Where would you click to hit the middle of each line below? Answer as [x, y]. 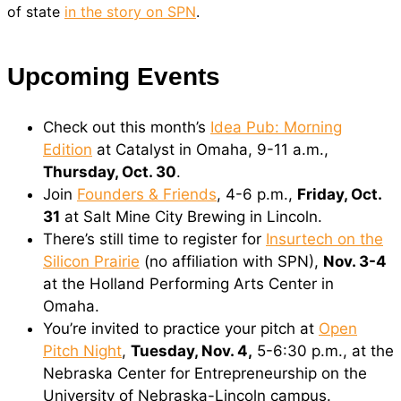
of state [36, 12]
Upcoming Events [114, 77]
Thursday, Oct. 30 [110, 172]
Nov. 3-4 [355, 262]
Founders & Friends [147, 195]
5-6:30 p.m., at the [323, 351]
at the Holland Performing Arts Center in [188, 284]
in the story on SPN [130, 12]
